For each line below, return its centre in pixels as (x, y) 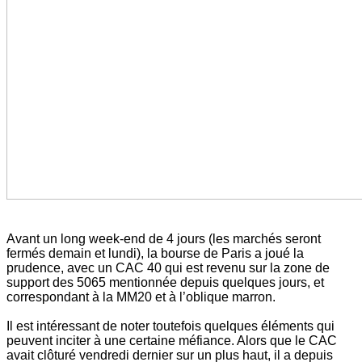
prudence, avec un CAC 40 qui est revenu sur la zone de (168, 268)
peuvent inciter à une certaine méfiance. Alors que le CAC (172, 341)
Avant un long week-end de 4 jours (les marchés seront (164, 239)
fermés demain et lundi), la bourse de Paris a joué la (155, 254)
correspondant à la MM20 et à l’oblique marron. (141, 297)
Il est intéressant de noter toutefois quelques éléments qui (170, 326)
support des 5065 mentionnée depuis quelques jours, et (165, 283)
